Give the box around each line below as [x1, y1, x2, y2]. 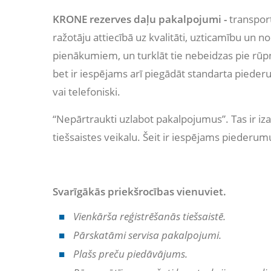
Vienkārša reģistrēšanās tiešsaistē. [71, 209, 226, 223]
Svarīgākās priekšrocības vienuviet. [53, 184, 226, 198]
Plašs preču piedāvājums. [71, 246, 188, 261]
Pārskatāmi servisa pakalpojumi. [71, 227, 221, 242]
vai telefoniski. [53, 84, 120, 99]
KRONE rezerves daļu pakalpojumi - [53, 11, 229, 26]
